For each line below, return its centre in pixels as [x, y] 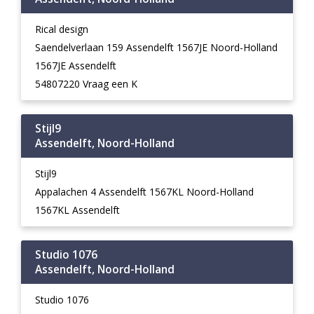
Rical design [62, 29]
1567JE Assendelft [76, 66]
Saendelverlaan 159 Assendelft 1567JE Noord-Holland [156, 47]
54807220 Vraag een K [86, 84]
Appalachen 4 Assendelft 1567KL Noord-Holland [144, 192]
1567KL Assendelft [77, 210]
